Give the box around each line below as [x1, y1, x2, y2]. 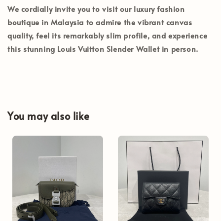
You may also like [7, 109, 90, 123]
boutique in [7, 16, 51, 27]
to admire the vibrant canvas [84, 16, 192, 27]
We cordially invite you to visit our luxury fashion [7, 3, 185, 14]
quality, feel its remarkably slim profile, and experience [7, 30, 208, 40]
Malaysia [51, 16, 84, 27]
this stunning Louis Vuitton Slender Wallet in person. [7, 43, 198, 54]
